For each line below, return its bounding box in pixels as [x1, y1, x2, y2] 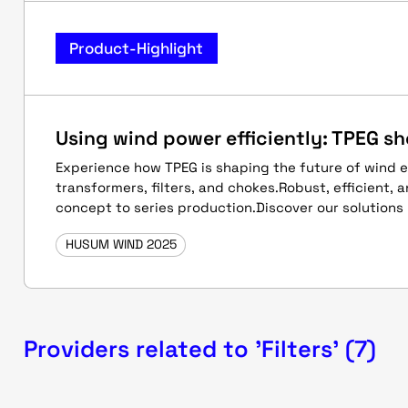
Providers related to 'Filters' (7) [24, 333, 376, 363]
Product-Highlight [69, 37, 204, 58]
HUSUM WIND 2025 [65, 236, 177, 253]
